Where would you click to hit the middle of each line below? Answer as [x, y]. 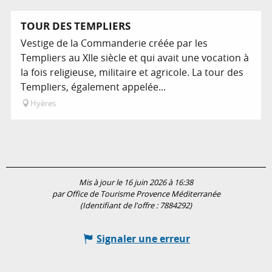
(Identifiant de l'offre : [120, 206]
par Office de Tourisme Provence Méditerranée [136, 194]
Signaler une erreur [143, 239]
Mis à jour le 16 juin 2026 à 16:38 [136, 183]
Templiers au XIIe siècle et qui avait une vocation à [135, 58]
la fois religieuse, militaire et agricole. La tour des [132, 73]
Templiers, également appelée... [93, 87]
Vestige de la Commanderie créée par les [114, 43]
